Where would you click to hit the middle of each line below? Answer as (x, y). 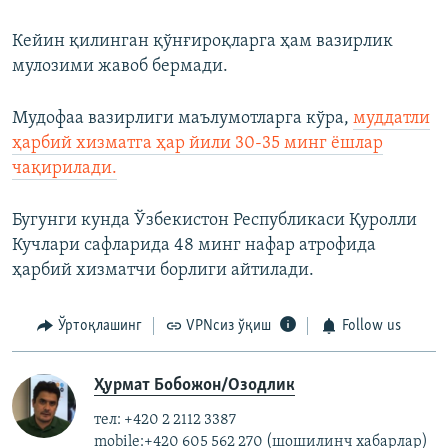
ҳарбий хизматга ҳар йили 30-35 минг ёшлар (197, 144)
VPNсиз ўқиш (228, 326)
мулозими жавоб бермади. (120, 67)
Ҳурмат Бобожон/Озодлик (194, 385)
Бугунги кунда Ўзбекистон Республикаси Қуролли (214, 221)
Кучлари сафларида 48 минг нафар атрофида (194, 246)
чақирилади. (64, 169)
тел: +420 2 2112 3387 (165, 419)
